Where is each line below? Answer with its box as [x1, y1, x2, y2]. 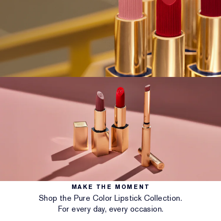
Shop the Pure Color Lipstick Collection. [39, 192, 182, 203]
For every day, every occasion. [57, 203, 164, 214]
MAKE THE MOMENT [71, 183, 150, 191]
